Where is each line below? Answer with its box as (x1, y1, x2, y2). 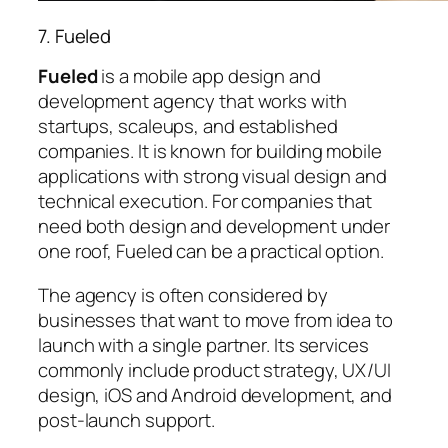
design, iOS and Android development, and (38, 381, 392, 408)
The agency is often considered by (38, 281, 328, 308)
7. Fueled (38, 22, 112, 49)
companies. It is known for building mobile (38, 138, 382, 165)
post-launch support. (38, 406, 215, 433)
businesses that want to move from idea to (38, 306, 393, 333)
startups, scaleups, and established (38, 113, 338, 140)
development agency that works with (38, 88, 347, 115)
